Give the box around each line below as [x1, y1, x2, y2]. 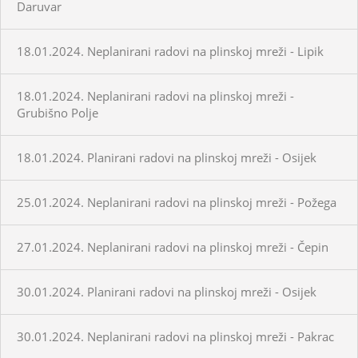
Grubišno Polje [17, 104, 98, 121]
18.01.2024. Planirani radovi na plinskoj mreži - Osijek [17, 149, 316, 165]
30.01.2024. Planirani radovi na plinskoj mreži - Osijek [17, 283, 316, 300]
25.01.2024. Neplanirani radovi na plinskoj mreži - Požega [17, 193, 336, 210]
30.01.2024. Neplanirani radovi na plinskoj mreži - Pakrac [17, 328, 334, 344]
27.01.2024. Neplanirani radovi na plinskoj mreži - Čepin [17, 238, 328, 255]
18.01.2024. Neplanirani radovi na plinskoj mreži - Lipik [17, 42, 324, 59]
